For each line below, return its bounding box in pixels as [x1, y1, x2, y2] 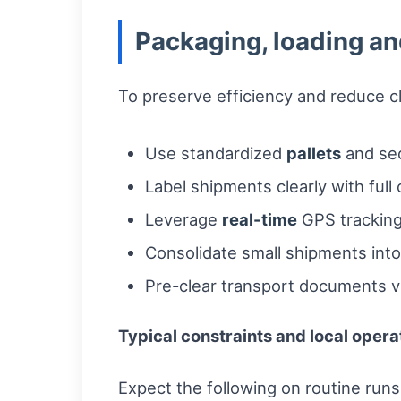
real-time [222, 209, 297, 230]
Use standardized [145, 143, 286, 164]
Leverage [145, 209, 222, 230]
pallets [286, 143, 341, 164]
